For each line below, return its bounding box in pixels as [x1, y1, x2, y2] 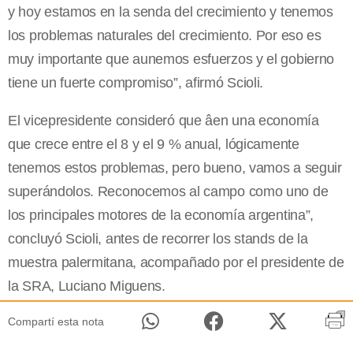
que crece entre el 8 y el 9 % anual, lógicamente [8, 136, 299, 153]
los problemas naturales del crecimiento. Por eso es [8, 28, 321, 44]
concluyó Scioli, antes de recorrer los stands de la [8, 231, 308, 247]
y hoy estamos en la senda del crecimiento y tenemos [8, 4, 333, 20]
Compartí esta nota [8, 315, 104, 329]
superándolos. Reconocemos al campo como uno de [8, 184, 329, 200]
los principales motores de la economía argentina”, [8, 207, 314, 224]
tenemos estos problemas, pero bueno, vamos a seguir [8, 160, 342, 176]
